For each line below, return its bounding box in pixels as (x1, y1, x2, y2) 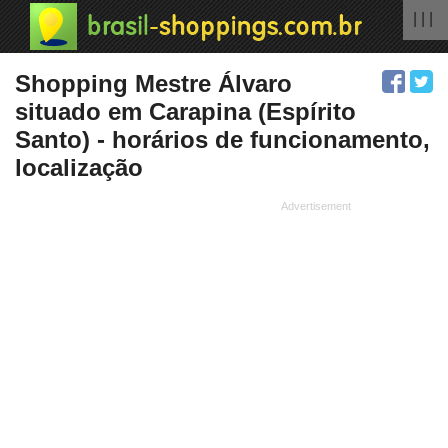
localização (15, 154, 143, 182)
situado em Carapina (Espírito (15, 98, 356, 126)
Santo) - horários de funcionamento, (15, 126, 430, 154)
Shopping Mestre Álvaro (15, 70, 292, 98)
